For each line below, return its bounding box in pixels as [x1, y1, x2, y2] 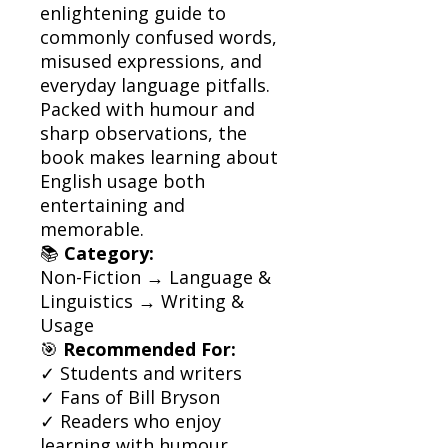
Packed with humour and [40, 96, 255, 121]
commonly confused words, [40, 24, 277, 49]
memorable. [40, 216, 144, 241]
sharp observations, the [40, 120, 247, 145]
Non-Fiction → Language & [40, 264, 271, 289]
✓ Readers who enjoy [40, 408, 221, 433]
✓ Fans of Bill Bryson [40, 384, 220, 409]
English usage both [40, 168, 205, 193]
